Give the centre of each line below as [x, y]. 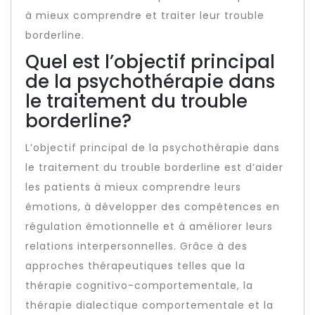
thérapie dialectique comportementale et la [149, 305]
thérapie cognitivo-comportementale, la [139, 285]
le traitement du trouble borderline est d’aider [154, 167]
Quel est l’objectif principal [150, 62]
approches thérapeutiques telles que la [135, 266]
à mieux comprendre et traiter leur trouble [145, 15]
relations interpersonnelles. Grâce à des [136, 246]
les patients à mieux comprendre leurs [133, 187]
